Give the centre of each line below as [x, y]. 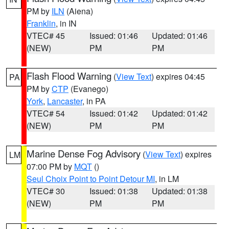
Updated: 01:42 [180, 113]
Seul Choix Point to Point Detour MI [91, 179]
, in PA [94, 101]
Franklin [41, 23]
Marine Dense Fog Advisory [84, 153]
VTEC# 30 [46, 191]
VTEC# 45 [46, 36]
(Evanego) [88, 89]
